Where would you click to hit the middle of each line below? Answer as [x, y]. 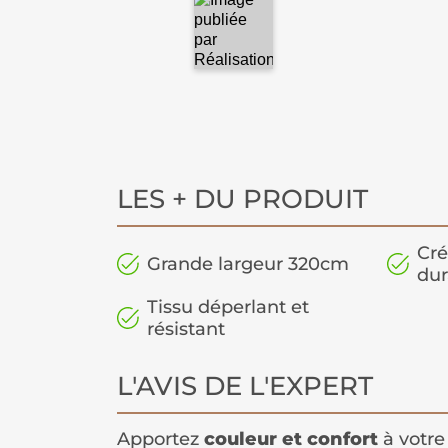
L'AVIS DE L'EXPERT [245, 386]
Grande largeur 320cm [248, 264]
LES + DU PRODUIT [242, 199]
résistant [186, 329]
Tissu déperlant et [228, 307]
